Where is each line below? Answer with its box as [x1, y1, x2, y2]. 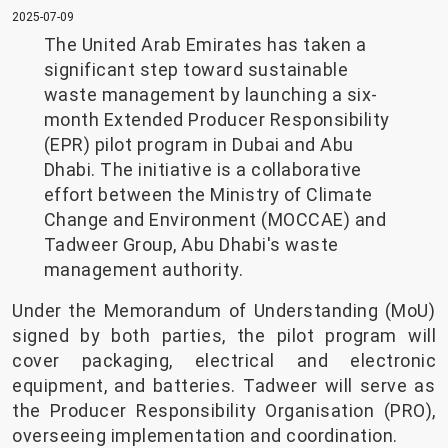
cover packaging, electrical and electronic [12, 350, 436, 372]
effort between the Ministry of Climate [43, 184, 373, 206]
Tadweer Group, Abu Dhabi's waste [43, 234, 339, 256]
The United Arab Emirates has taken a [43, 34, 367, 56]
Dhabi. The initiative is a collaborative [43, 159, 362, 181]
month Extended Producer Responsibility [43, 109, 390, 131]
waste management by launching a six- [43, 84, 378, 106]
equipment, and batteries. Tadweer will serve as [12, 375, 436, 397]
